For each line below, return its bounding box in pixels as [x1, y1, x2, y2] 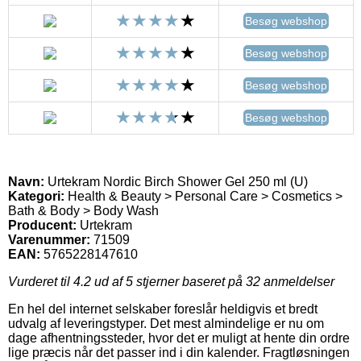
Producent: [8, 218, 77, 232]
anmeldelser [260, 274, 334, 288]
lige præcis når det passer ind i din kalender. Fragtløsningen [8, 345, 350, 359]
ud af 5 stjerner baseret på [91, 274, 246, 288]
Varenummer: [8, 232, 90, 247]
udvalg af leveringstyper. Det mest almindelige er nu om [8, 316, 324, 330]
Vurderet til [8, 274, 73, 288]
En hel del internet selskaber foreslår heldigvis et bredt [8, 301, 317, 316]
